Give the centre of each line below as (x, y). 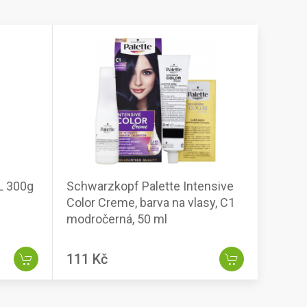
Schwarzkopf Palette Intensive (150, 186)
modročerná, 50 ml (117, 219)
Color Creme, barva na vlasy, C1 (151, 203)
